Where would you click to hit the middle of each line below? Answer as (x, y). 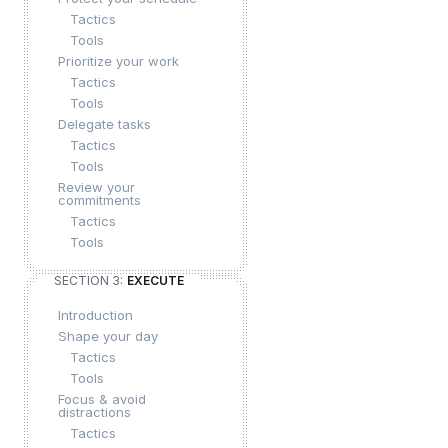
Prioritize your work (118, 61)
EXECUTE (155, 280)
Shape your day (108, 336)
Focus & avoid (102, 399)
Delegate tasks (104, 124)
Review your (96, 187)
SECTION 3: (88, 280)
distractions (94, 412)
